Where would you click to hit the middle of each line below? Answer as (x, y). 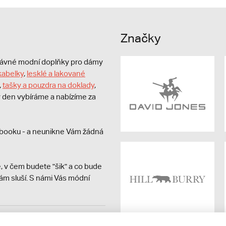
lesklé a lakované (56, 73)
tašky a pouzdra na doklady (48, 85)
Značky (141, 38)
